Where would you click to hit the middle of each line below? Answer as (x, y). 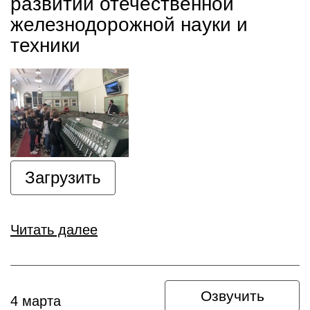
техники (45, 45)
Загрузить (63, 177)
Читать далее (54, 230)
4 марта (36, 301)
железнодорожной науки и (129, 25)
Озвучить (232, 296)
